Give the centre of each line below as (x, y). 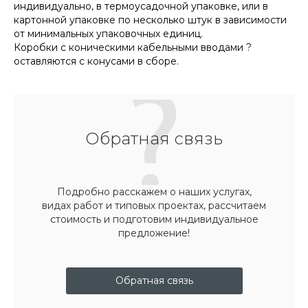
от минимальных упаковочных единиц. (108, 33)
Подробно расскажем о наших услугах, (154, 191)
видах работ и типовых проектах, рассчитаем (154, 205)
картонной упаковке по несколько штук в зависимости (150, 20)
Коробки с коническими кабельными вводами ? (133, 47)
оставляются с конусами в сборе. (96, 61)
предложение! (154, 233)
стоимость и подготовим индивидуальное (154, 219)
